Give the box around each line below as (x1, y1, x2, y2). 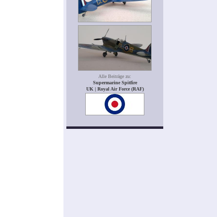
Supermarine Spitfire (93, 80, 137, 86)
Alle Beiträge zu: (98, 74, 131, 79)
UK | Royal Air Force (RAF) (86, 86, 144, 92)
